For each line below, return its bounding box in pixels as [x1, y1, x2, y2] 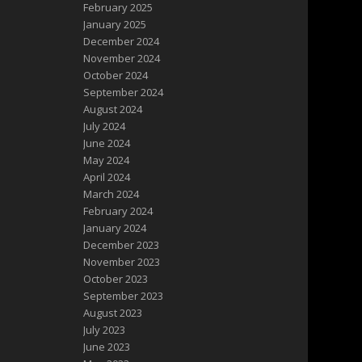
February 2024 [83, 204, 154, 219]
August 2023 [83, 305, 143, 321]
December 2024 [83, 34, 160, 49]
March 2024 [83, 187, 140, 202]
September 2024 [83, 85, 164, 100]
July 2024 [83, 119, 126, 134]
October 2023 [83, 271, 149, 287]
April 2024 [83, 170, 131, 185]
